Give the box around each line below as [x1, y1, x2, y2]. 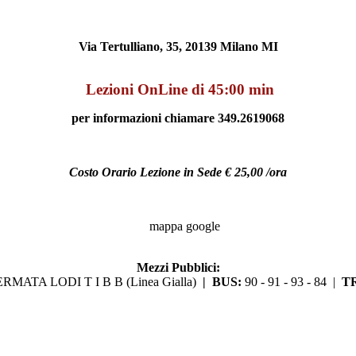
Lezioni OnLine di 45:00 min [82, 81, 274, 99]
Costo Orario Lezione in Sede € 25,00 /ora [69, 165, 287, 180]
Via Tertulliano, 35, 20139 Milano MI [78, 40, 278, 54]
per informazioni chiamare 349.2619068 [72, 111, 284, 126]
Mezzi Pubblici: [136, 261, 220, 275]
